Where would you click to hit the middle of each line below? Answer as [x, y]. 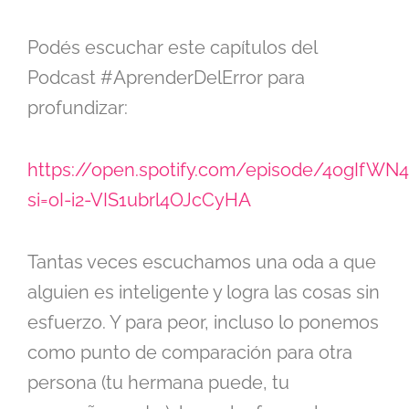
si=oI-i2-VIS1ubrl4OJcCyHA [139, 200]
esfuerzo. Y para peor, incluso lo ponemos [203, 323]
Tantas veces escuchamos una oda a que [202, 262]
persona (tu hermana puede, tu [158, 383]
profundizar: [78, 108]
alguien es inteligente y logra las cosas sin [204, 293]
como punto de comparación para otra [190, 353]
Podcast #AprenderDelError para [166, 78]
